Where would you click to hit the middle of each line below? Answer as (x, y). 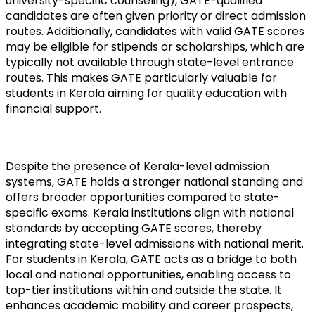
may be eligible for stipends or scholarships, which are (155, 46)
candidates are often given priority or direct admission (156, 15)
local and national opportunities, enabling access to (148, 274)
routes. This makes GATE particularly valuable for (141, 77)
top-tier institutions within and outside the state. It (144, 290)
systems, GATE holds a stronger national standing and (154, 181)
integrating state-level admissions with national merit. (155, 243)
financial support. (53, 108)
